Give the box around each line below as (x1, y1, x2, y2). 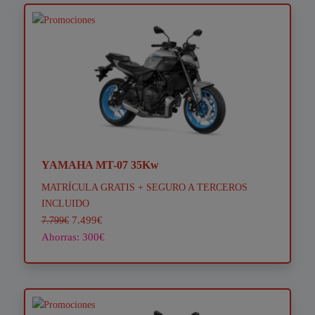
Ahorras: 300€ (41, 231, 105, 243)
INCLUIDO (41, 198, 89, 210)
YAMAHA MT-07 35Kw (41, 159, 159, 172)
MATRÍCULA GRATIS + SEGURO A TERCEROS (41, 181, 247, 193)
